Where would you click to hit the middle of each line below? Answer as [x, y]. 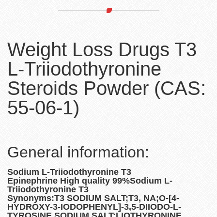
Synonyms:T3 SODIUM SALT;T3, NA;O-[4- [93, 198]
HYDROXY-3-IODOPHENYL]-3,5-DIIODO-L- [94, 207]
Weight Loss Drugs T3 [102, 50]
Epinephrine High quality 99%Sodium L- [90, 181]
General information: [78, 152]
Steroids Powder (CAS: [107, 88]
